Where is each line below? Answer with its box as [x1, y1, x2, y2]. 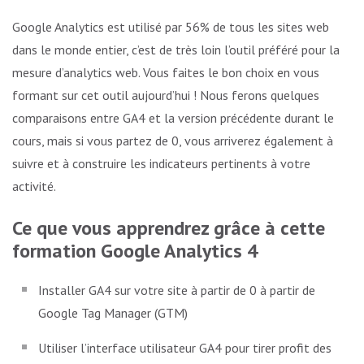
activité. [12, 177, 56, 194]
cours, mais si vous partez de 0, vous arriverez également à [12, 132, 333, 149]
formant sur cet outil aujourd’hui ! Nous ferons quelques [12, 86, 319, 103]
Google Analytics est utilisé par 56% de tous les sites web [12, 18, 329, 35]
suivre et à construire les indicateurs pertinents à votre [12, 154, 310, 171]
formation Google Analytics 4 [12, 237, 258, 263]
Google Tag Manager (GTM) [38, 304, 188, 321]
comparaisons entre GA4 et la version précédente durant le [12, 109, 334, 126]
